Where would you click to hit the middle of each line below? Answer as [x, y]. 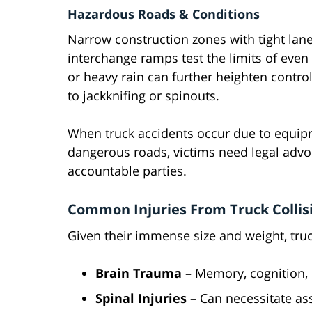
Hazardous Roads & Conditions [164, 14]
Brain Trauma [139, 273]
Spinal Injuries [141, 298]
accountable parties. [127, 171]
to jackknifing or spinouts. [143, 96]
